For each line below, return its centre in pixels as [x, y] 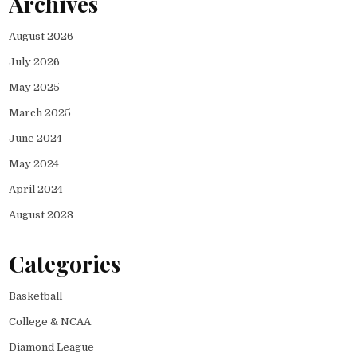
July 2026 [35, 62]
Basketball [36, 296]
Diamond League [52, 347]
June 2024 [36, 139]
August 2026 [41, 37]
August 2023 [41, 215]
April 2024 [36, 190]
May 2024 [34, 164]
